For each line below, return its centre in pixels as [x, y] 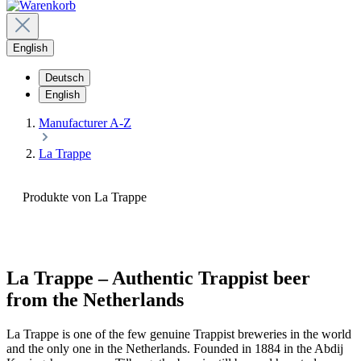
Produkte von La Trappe [85, 197]
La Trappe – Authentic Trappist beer [158, 278]
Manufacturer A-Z [85, 123]
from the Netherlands [95, 300]
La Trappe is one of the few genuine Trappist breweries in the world [179, 334]
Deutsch [64, 78]
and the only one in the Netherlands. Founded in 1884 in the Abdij [175, 348]
